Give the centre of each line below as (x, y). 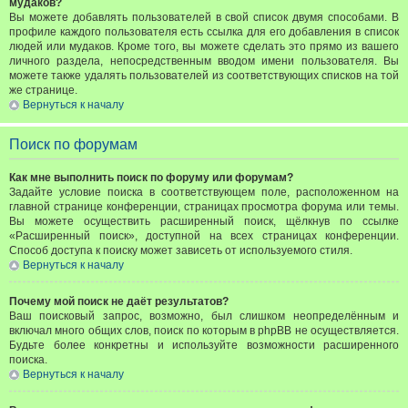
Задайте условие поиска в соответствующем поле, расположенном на (204, 192)
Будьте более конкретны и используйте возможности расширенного (204, 345)
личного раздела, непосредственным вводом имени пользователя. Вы (204, 61)
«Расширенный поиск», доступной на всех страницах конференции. (204, 236)
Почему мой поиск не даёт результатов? (119, 301)
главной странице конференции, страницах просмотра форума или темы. (204, 207)
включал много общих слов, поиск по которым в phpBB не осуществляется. (204, 331)
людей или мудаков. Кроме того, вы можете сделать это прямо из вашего (204, 46)
